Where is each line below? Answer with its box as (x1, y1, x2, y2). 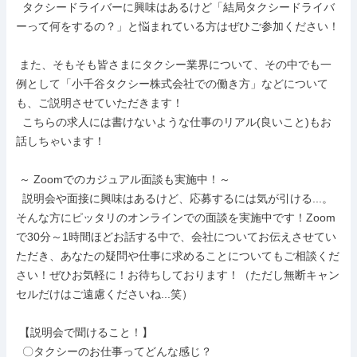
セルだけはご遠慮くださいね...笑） (16, 288, 193, 300)
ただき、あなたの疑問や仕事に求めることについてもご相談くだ (16, 249, 339, 262)
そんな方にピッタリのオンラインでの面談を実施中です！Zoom (16, 211, 335, 224)
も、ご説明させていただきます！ (16, 96, 183, 109)
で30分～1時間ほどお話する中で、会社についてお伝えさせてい (16, 230, 336, 243)
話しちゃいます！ (16, 135, 105, 147)
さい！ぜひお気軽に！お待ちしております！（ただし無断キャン (16, 269, 339, 281)
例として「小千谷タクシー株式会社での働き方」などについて (16, 77, 328, 90)
